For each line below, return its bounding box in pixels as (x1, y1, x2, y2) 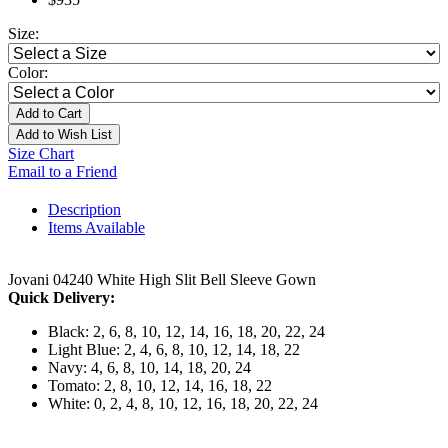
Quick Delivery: (8, 289, 115, 307)
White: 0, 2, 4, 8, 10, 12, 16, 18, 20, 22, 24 (48, 395, 318, 413)
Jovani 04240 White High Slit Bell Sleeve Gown (8, 271, 316, 289)
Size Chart (8, 145, 74, 163)
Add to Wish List (16, 127, 112, 143)
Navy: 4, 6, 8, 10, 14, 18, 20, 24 (48, 359, 251, 377)
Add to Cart (16, 106, 82, 122)
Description (48, 201, 121, 219)
